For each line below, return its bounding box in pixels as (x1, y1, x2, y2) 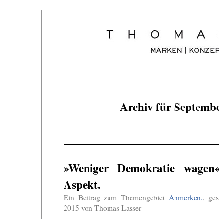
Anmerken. (168, 193, 203, 202)
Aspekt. (64, 176, 101, 193)
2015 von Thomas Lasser (64, 203, 141, 213)
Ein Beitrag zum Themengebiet (64, 193, 169, 202)
